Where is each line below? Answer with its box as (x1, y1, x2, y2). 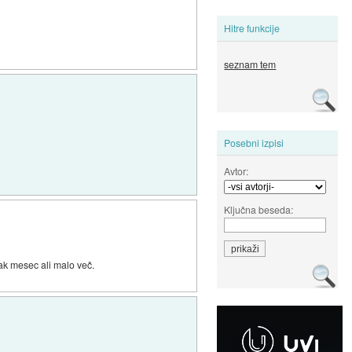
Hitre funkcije (224, 21, 280, 35)
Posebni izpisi (224, 135, 284, 149)
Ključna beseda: (224, 202, 294, 216)
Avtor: (224, 163, 249, 178)
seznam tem (224, 57, 277, 71)
